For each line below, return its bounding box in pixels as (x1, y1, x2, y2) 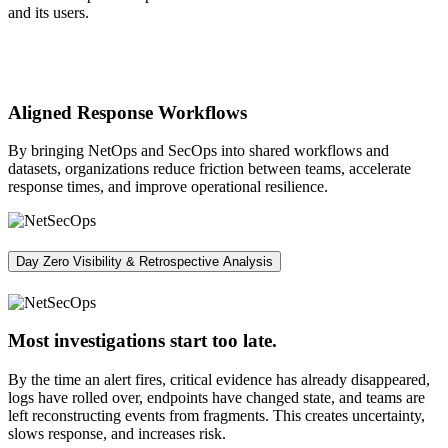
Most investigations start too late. (8, 330, 282, 352)
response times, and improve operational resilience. (8, 178, 328, 196)
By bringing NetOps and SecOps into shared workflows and (8, 142, 389, 160)
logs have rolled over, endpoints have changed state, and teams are (8, 389, 425, 407)
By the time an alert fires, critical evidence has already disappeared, (8, 371, 430, 389)
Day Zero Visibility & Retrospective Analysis (16, 254, 273, 270)
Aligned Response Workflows (8, 101, 247, 123)
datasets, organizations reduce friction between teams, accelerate (8, 160, 411, 178)
